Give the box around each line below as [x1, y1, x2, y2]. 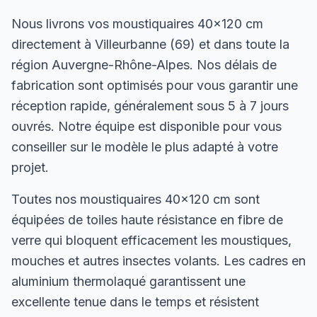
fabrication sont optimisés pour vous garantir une [11, 78, 298, 93]
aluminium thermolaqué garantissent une [11, 274, 246, 289]
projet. [11, 160, 49, 175]
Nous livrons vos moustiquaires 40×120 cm [11, 16, 263, 31]
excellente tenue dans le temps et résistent [11, 294, 259, 309]
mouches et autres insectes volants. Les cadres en [11, 253, 306, 268]
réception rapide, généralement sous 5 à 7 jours [11, 98, 289, 113]
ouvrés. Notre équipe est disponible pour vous [11, 119, 282, 134]
